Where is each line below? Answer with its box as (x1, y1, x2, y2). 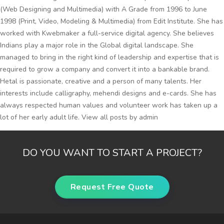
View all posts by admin (81, 112, 158, 122)
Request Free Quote (70, 181, 154, 192)
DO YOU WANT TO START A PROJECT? (22, 146, 202, 159)
